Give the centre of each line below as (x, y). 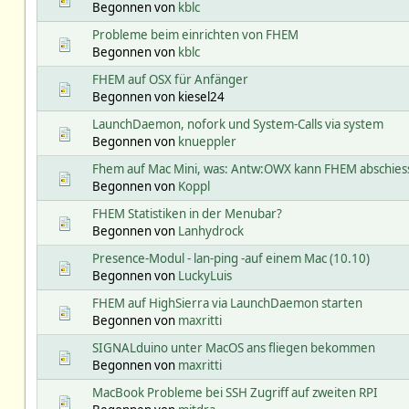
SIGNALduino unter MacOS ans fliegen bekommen (233, 347)
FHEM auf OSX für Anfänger (170, 79)
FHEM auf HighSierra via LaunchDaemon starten (227, 303)
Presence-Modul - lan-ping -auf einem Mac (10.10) (231, 258)
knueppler (207, 141)
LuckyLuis (204, 275)
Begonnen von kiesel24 (158, 96)
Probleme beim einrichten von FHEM (195, 34)
